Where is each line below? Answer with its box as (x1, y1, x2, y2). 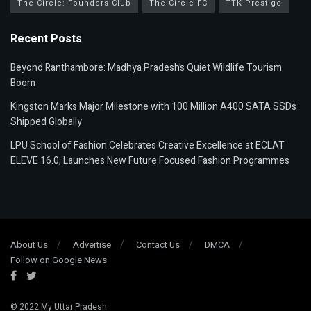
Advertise (73, 238, 111, 252)
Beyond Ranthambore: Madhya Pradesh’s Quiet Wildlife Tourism (10, 60, 282, 76)
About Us (10, 238, 48, 252)
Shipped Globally (10, 115, 82, 130)
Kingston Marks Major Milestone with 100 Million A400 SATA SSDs (10, 99, 296, 115)
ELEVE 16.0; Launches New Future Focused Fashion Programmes (10, 153, 289, 169)
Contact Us (136, 238, 180, 252)
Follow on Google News (10, 253, 107, 267)
